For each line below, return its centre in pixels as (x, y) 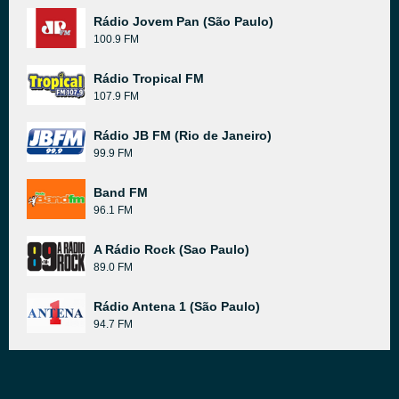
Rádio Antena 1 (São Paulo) (177, 306)
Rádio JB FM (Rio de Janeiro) (183, 135)
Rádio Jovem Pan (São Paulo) (183, 21)
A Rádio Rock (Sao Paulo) (171, 249)
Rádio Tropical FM (149, 78)
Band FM (121, 192)
